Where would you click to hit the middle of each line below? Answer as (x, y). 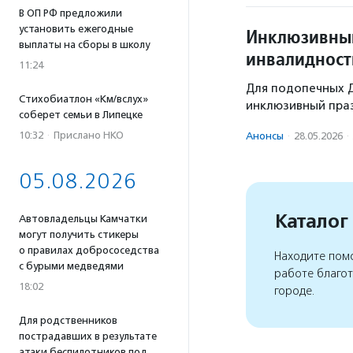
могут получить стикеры (79, 234)
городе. (295, 290)
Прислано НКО (89, 135)
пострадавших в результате (88, 336)
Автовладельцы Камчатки (83, 219)
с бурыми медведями (71, 266)
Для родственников (68, 320)
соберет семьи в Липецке (81, 115)
